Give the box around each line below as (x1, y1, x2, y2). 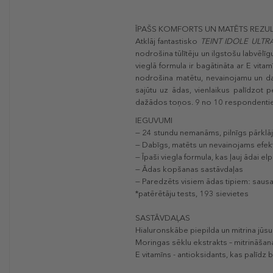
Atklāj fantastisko (135, 37, 200, 46)
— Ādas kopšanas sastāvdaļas (135, 165, 243, 174)
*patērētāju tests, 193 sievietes (135, 189, 249, 199)
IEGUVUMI (135, 116, 172, 126)
